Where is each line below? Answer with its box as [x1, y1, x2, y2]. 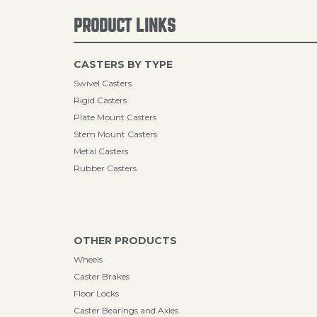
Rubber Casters [74, 163, 137, 173]
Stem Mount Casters [74, 129, 157, 139]
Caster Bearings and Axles [74, 305, 178, 316]
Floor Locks [74, 288, 119, 299]
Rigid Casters [74, 95, 127, 105]
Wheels [74, 254, 103, 265]
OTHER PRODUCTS [74, 234, 177, 247]
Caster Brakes [74, 271, 129, 282]
